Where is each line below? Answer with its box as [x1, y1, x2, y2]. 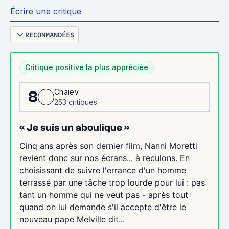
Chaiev [54, 87, 79, 96]
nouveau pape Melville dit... [19, 214, 125, 224]
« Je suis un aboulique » [19, 121, 129, 133]
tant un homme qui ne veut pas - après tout [19, 189, 188, 200]
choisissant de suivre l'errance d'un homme [19, 165, 186, 175]
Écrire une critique [10, 6, 81, 16]
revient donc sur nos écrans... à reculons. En [19, 152, 190, 163]
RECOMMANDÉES [25, 30, 74, 39]
